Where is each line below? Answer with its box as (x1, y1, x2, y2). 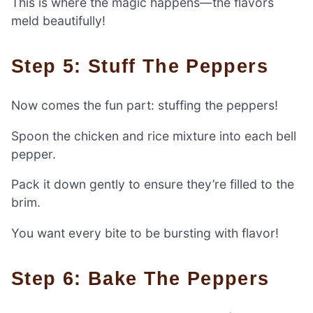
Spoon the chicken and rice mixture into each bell (11, 128, 296, 143)
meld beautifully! (11, 13, 105, 28)
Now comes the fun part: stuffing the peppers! (11, 97, 278, 112)
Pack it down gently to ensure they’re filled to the (11, 177, 294, 192)
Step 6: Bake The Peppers (24, 267, 270, 289)
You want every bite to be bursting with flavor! (11, 225, 279, 240)
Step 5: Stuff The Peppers (24, 54, 268, 77)
